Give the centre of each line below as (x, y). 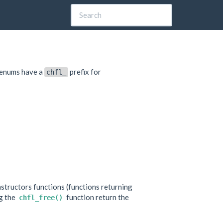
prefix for (84, 71)
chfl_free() (41, 197)
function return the (97, 197)
